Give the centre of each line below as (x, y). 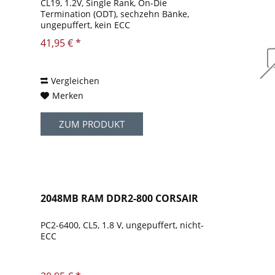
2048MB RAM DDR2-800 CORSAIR (120, 199)
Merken (68, 96)
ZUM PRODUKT (92, 124)
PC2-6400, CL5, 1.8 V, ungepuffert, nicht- (122, 225)
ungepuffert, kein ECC (86, 25)
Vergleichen (76, 81)
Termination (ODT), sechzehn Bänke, (115, 14)
